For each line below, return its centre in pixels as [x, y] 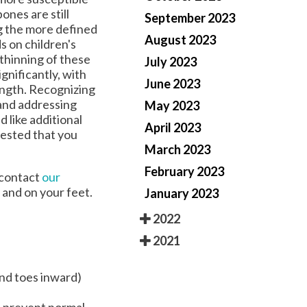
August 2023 [180, 40]
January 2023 [182, 194]
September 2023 [190, 18]
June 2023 [172, 84]
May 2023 [172, 106]
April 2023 [173, 128]
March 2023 [177, 150]
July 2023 [171, 62]
